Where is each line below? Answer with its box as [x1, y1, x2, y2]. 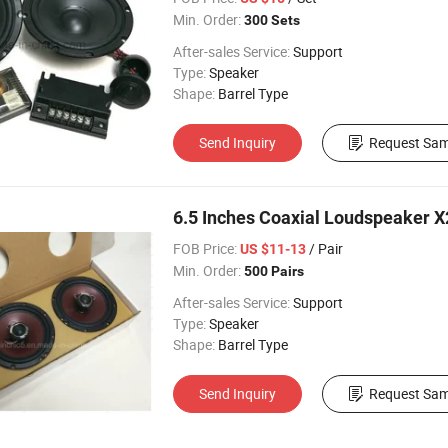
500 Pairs [244, 263, 304, 279]
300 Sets [244, 12, 300, 28]
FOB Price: [173, 239, 237, 258]
